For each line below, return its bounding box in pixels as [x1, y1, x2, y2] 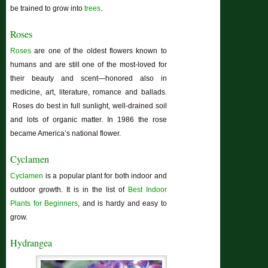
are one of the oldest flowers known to [34, 47, 167, 56]
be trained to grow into [10, 4, 83, 13]
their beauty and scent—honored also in [10, 74, 167, 83]
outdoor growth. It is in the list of [10, 185, 124, 194]
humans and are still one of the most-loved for [10, 60, 167, 69]
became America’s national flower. [10, 129, 121, 138]
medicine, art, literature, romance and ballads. [10, 88, 167, 97]
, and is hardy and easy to [78, 199, 167, 208]
